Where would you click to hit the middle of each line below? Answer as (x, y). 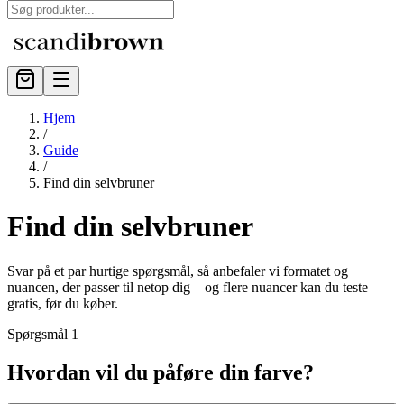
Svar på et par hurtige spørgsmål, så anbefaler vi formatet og (178, 271)
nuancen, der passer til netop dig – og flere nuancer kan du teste (188, 287)
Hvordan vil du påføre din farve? (161, 372)
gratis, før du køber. (63, 303)
